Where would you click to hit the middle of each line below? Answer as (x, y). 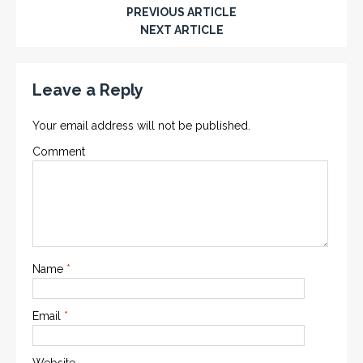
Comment (59, 151)
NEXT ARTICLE (181, 30)
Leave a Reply (88, 90)
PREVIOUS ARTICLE (181, 12)
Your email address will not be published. (141, 125)
